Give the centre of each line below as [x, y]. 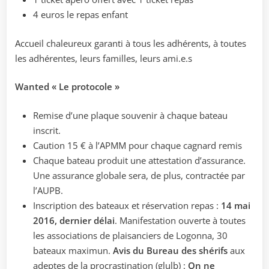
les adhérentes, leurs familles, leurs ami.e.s [104, 58]
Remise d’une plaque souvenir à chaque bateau [130, 115]
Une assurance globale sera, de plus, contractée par [139, 175]
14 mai [236, 205]
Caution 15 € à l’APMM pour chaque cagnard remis [138, 145]
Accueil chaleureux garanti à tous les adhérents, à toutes [131, 43]
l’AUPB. [48, 190]
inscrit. [47, 130]
